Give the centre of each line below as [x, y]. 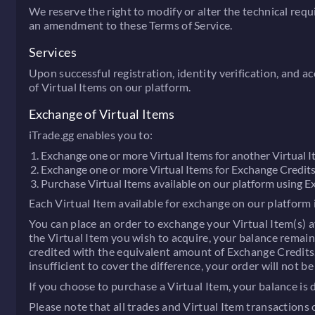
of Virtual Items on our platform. [110, 87]
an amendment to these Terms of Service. [130, 25]
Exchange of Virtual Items [102, 114]
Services [53, 52]
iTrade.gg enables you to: [91, 135]
